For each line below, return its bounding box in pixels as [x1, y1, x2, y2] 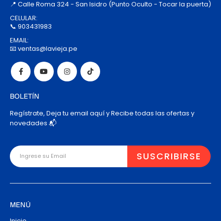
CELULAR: [10, 13, 37, 23]
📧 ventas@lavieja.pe [10, 43, 77, 53]
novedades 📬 [10, 118, 57, 128]
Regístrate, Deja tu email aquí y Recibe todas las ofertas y [10, 108, 194, 118]
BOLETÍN [10, 93, 39, 101]
